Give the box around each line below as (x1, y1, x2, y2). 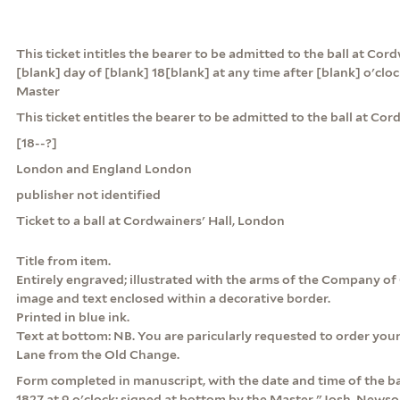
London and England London (15, 161, 192, 176)
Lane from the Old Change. (15, 346, 179, 362)
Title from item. (15, 253, 111, 268)
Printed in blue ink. (15, 309, 129, 324)
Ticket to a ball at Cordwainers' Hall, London (15, 212, 285, 228)
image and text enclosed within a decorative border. (15, 290, 330, 305)
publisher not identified (15, 187, 161, 202)
